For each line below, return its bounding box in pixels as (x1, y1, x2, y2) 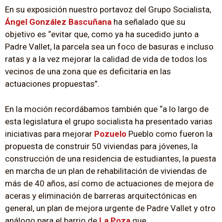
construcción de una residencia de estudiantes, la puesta (5, 153, 216, 164)
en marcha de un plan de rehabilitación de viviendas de (5, 166, 207, 176)
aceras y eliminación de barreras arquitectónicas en (5, 190, 197, 201)
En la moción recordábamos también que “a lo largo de (5, 104, 209, 114)
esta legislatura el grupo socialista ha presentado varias (5, 116, 213, 126)
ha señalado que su (113, 17, 185, 27)
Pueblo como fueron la (126, 128, 213, 139)
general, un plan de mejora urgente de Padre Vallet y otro (5, 203, 216, 213)
